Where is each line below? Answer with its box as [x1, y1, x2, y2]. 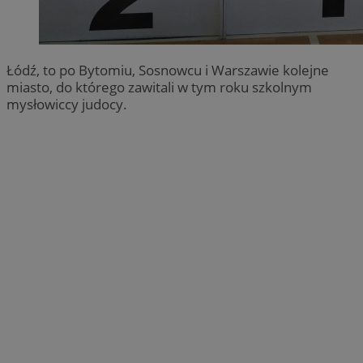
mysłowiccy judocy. [6, 94, 127, 113]
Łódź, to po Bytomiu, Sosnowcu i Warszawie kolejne [6, 60, 329, 79]
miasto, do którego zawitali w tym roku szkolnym [6, 77, 312, 96]
